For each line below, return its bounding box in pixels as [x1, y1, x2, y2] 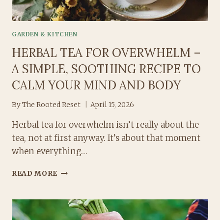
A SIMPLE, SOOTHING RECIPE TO [12, 61, 201, 77]
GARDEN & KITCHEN [12, 30, 78, 38]
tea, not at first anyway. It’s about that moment [12, 133, 200, 144]
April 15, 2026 [90, 101, 135, 110]
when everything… [12, 146, 87, 157]
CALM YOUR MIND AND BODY [12, 77, 181, 93]
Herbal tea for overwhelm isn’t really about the [12, 119, 199, 131]
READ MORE [12, 169, 58, 178]
